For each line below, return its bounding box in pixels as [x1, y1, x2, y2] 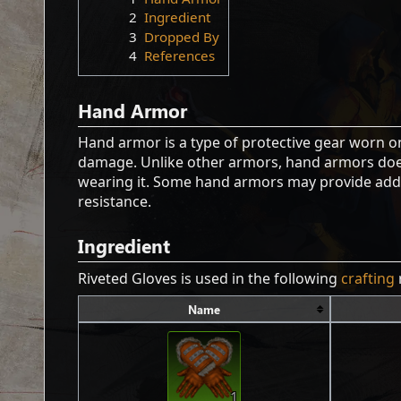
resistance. [78, 192, 152, 212]
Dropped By [143, 27, 219, 46]
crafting [341, 268, 396, 288]
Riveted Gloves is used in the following [78, 268, 342, 288]
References [143, 47, 215, 65]
